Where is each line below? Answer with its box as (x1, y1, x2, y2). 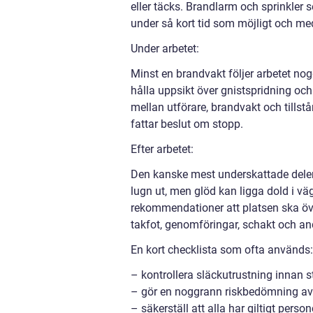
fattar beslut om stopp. (131, 117, 243, 131)
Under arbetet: (131, 41, 199, 55)
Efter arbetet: (131, 142, 194, 156)
